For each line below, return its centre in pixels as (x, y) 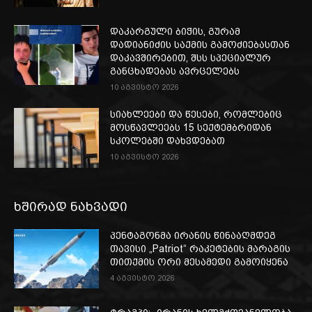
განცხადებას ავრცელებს (175, 71)
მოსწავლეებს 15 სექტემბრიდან (191, 128)
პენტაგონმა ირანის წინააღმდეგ (193, 235)
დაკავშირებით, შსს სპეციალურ (191, 58)
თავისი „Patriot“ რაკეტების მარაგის (201, 248)
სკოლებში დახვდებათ (168, 141)
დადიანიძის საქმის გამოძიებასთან (200, 45)
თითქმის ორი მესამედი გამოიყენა (200, 262)
